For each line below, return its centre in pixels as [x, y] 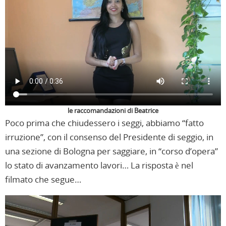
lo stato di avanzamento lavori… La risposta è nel [99, 165]
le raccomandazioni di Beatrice [113, 111]
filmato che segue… [43, 180]
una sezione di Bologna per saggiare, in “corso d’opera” [111, 151]
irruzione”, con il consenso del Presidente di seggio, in [109, 137]
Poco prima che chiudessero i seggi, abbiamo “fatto [104, 123]
